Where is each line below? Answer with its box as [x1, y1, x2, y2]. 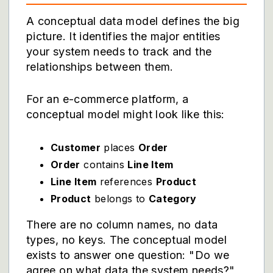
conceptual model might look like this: [26, 108, 225, 121]
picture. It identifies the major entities [26, 30, 221, 43]
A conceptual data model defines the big [26, 15, 240, 27]
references [96, 175, 156, 188]
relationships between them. [26, 60, 174, 73]
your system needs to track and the [26, 45, 212, 58]
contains [80, 158, 128, 171]
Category [148, 193, 197, 205]
